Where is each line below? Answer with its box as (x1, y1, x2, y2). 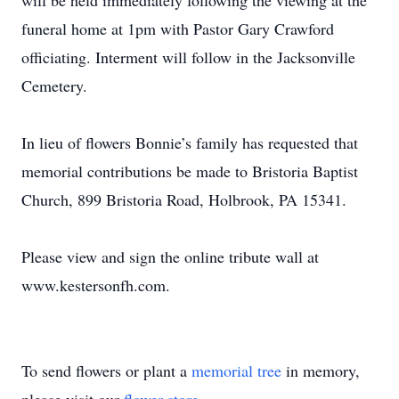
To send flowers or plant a (21, 360, 191, 381)
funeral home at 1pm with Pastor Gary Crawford (21, 18, 334, 39)
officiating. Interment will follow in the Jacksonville (21, 46, 355, 68)
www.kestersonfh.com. (21, 274, 170, 296)
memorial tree (191, 360, 281, 381)
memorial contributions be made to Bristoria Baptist (21, 160, 358, 182)
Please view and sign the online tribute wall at (21, 246, 319, 267)
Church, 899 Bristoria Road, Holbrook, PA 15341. (21, 189, 346, 210)
